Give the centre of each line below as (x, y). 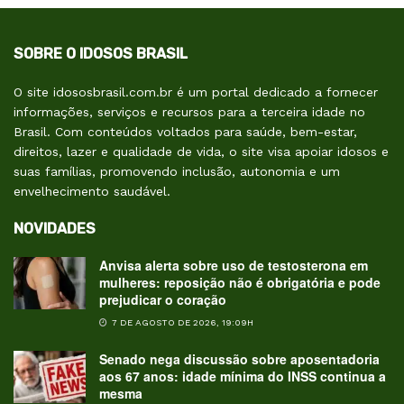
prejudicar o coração (163, 300)
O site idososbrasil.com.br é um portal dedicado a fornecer (196, 92)
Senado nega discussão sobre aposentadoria (239, 359)
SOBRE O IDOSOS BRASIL (101, 54)
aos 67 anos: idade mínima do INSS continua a (243, 376)
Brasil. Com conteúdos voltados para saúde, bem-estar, (185, 132)
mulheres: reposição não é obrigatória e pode (240, 283)
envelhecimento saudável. (92, 192)
